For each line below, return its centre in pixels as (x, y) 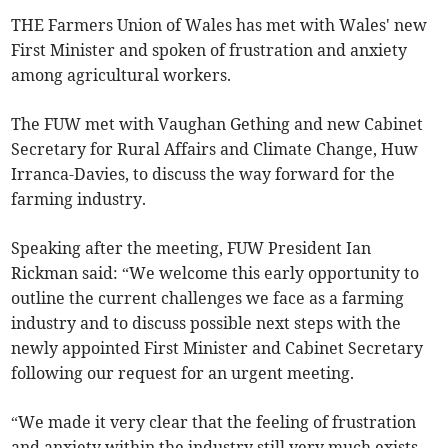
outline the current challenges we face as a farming (208, 298)
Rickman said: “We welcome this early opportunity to (215, 273)
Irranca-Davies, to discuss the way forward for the (203, 174)
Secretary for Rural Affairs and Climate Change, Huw (215, 149)
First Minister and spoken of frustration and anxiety (209, 50)
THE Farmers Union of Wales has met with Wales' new (219, 25)
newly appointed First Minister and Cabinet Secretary (217, 348)
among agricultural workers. (121, 75)
